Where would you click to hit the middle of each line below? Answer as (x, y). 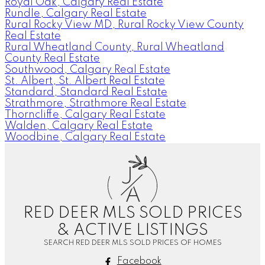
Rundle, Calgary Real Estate (76, 13)
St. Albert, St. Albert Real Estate (85, 81)
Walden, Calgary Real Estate (79, 126)
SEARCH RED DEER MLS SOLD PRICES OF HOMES (132, 243)
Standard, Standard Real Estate (86, 92)
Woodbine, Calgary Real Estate (85, 137)
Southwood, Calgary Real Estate (88, 70)
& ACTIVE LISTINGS (132, 230)
